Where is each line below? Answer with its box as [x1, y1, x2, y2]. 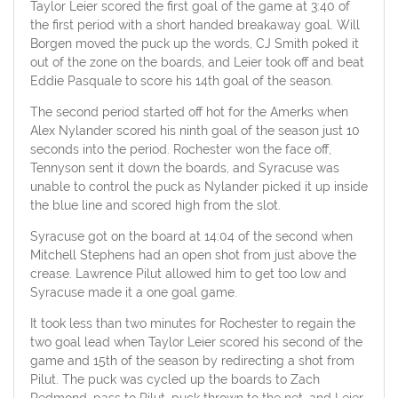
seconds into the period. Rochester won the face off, [29, 141, 331, 156]
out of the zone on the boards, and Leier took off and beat [29, 54, 364, 69]
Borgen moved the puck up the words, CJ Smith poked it [29, 36, 359, 51]
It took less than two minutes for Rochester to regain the [29, 315, 355, 330]
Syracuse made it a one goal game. [29, 284, 237, 299]
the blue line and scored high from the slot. [29, 197, 281, 212]
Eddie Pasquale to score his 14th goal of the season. [29, 73, 333, 88]
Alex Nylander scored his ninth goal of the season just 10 [29, 123, 360, 138]
